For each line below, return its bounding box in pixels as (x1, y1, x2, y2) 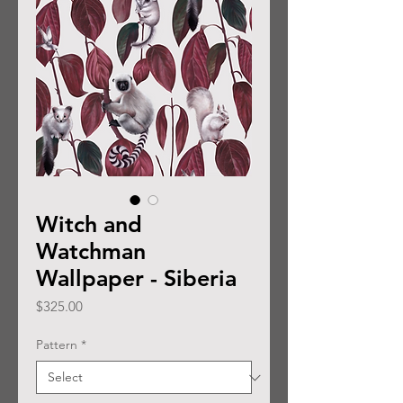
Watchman (36, 237, 146, 265)
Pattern (36, 336, 77, 354)
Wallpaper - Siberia (36, 264, 237, 292)
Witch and (36, 210, 142, 238)
